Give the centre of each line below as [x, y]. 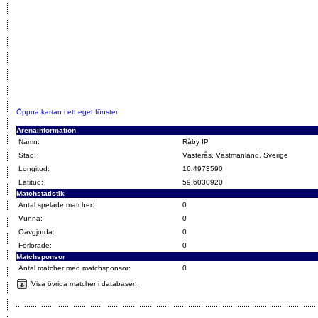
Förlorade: [35, 245]
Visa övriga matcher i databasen [84, 284]
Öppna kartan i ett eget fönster [67, 112]
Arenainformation [46, 130]
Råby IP [196, 142]
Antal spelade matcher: [56, 205]
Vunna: [31, 218]
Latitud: [31, 182]
